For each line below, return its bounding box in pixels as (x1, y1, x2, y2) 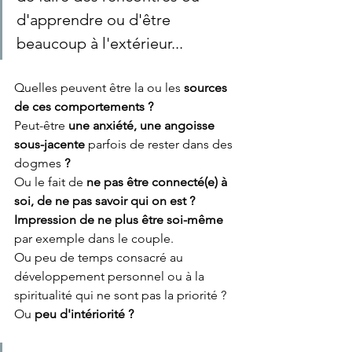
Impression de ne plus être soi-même (14, 212, 226, 227)
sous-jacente (14, 137, 88, 152)
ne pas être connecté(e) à (86, 174, 230, 189)
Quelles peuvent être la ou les (14, 80, 184, 95)
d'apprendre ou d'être (16, 10, 174, 29)
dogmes (14, 156, 64, 170)
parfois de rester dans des (88, 137, 236, 152)
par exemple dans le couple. (14, 231, 174, 246)
